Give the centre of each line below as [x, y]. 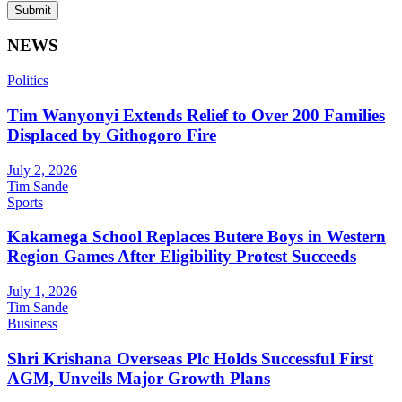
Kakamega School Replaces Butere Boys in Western [197, 237]
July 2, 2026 [42, 170]
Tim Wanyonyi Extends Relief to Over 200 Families [196, 115]
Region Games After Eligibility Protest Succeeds [182, 257]
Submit [33, 10]
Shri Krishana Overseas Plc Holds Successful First [190, 358]
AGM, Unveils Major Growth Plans [139, 378]
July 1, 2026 [42, 292]
